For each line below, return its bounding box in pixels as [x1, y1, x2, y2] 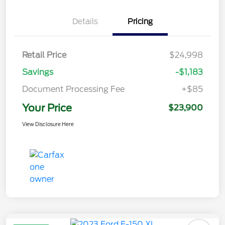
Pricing [128, 17, 153, 26]
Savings [22, 67, 53, 77]
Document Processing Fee [22, 84, 125, 94]
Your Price [22, 101, 72, 114]
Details [72, 17, 98, 26]
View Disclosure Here [22, 121, 74, 127]
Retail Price [22, 50, 66, 60]
